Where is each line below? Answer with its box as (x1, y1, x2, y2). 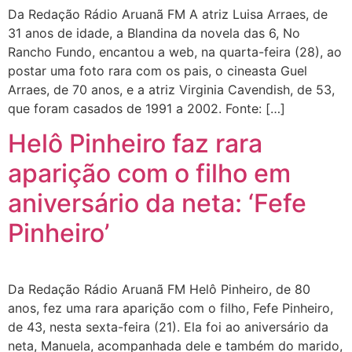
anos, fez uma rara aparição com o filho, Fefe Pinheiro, (8, 300, 333, 317)
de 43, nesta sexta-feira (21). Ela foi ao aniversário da (8, 319, 328, 335)
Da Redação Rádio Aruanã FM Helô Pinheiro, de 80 (8, 281, 310, 298)
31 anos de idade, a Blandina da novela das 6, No (8, 24, 300, 41)
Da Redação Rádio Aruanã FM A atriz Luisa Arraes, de (8, 5, 328, 22)
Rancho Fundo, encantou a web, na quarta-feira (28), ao (8, 43, 342, 60)
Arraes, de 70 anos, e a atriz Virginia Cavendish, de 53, (8, 81, 335, 97)
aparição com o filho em (8, 158, 291, 189)
